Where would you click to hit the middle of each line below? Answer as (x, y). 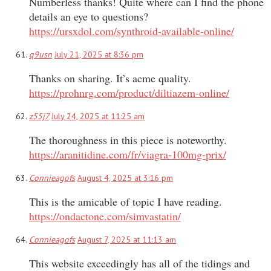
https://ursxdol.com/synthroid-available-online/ (132, 31)
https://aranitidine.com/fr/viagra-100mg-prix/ (128, 154)
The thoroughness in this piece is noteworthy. (128, 139)
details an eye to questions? (89, 16)
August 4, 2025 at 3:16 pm (125, 178)
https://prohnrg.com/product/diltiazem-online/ (129, 92)
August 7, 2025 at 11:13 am (127, 239)
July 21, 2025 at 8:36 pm (99, 54)
